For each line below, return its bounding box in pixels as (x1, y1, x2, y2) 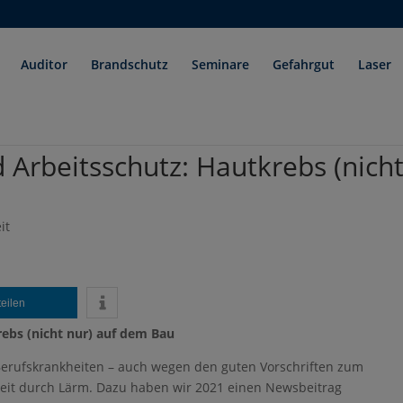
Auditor (21, 56, 68, 73)
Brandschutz (91, 56, 169, 73)
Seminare (192, 56, 250, 73)
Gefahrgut (273, 56, 336, 73)
